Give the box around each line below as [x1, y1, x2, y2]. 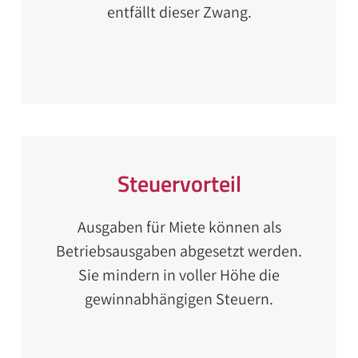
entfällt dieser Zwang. [106, 2, 252, 22]
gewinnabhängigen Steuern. [85, 288, 273, 309]
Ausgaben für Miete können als [77, 217, 281, 237]
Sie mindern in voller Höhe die [78, 265, 280, 285]
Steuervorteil [117, 166, 241, 201]
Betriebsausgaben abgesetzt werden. [56, 241, 302, 261]
